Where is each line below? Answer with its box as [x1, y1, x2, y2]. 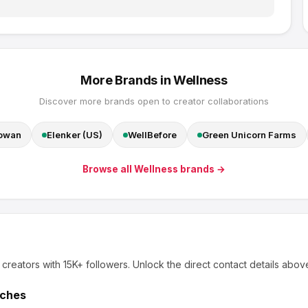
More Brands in [80, 73, 173, 87]
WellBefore [127, 129, 177, 140]
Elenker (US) [46, 129, 102, 140]
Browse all [82, 164, 134, 175]
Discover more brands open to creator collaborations [39, 96, 269, 107]
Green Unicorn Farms [201, 129, 296, 140]
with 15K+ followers [40, 258, 128, 270]
